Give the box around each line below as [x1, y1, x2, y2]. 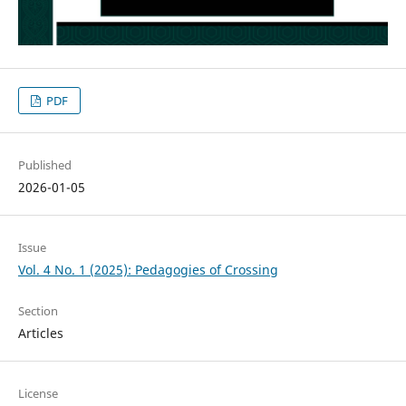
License [17, 385, 58, 402]
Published [17, 157, 72, 174]
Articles [17, 324, 63, 343]
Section [17, 303, 58, 320]
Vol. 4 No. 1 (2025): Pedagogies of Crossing [17, 261, 278, 279]
